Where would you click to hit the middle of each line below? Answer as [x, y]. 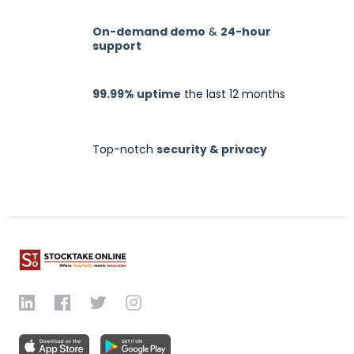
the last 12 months [233, 94]
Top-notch [124, 149]
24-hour [246, 31]
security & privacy [212, 149]
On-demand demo [149, 31]
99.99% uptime [137, 94]
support [117, 45]
